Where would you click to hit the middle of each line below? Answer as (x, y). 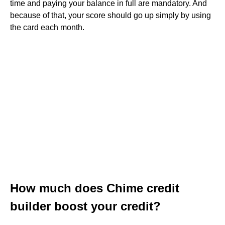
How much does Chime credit (95, 188)
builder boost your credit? (85, 206)
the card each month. (47, 27)
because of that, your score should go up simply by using (110, 15)
